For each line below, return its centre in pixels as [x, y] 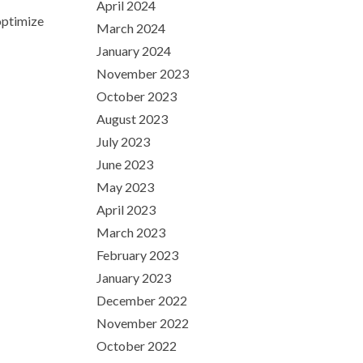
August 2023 [132, 119]
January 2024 [134, 51]
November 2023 [143, 73]
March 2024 [131, 28]
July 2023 [123, 141]
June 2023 [125, 164]
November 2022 [143, 323]
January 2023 [134, 278]
